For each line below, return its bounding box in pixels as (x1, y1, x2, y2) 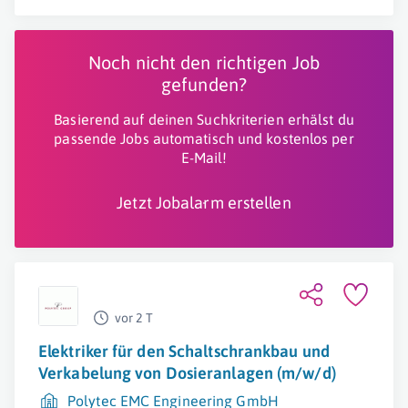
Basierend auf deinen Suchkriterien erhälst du (54, 111, 354, 127)
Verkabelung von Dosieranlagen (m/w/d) (38, 363, 336, 382)
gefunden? (161, 74, 247, 95)
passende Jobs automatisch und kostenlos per (54, 130, 354, 147)
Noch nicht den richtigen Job (88, 52, 320, 73)
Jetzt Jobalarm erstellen (117, 193, 291, 212)
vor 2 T (115, 311, 153, 325)
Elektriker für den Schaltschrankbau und (38, 342, 330, 361)
